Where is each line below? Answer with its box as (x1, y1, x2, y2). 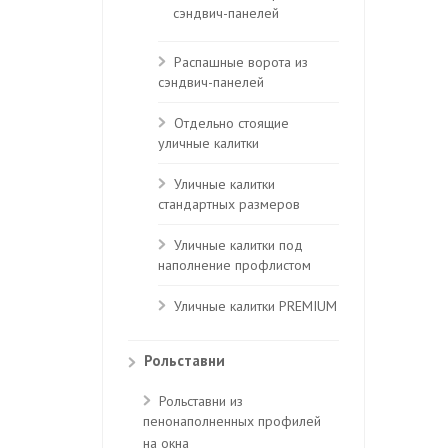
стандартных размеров (158, 195, 300, 215)
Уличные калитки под (174, 236, 303, 254)
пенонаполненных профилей (143, 412, 321, 432)
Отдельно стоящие (174, 114, 289, 132)
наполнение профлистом (158, 256, 311, 276)
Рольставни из (159, 392, 243, 410)
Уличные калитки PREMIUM (174, 297, 337, 315)
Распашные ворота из (174, 53, 308, 71)
